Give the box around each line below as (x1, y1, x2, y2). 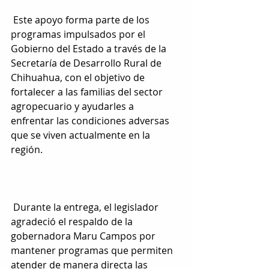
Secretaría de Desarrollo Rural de (11, 56, 164, 70)
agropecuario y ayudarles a (11, 100, 136, 113)
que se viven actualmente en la (11, 128, 153, 142)
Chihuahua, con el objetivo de (11, 71, 147, 85)
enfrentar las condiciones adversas (11, 114, 172, 128)
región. (11, 143, 43, 157)
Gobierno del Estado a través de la (11, 42, 169, 56)
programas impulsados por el (11, 28, 148, 41)
